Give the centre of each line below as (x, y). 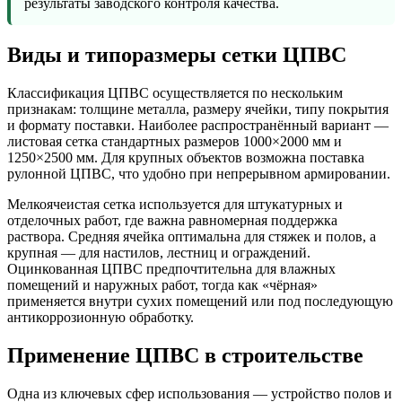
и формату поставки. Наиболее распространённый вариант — (198, 126)
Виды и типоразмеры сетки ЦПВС (177, 55)
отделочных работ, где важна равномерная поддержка (172, 221)
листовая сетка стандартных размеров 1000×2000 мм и (175, 142)
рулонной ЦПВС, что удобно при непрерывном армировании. (199, 174)
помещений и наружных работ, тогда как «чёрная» (162, 285)
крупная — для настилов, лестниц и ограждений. (159, 253)
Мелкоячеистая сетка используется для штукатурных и (175, 205)
